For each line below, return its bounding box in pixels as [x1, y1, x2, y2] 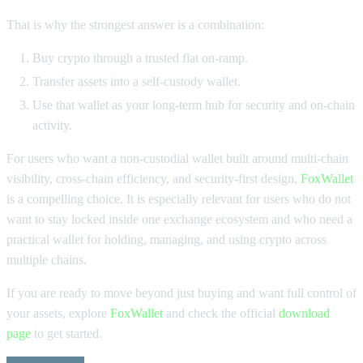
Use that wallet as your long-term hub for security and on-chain [32, 98, 355, 113]
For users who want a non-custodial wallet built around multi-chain [6, 152, 348, 166]
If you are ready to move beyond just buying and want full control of [6, 286, 357, 301]
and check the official [163, 306, 279, 321]
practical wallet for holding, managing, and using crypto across [6, 233, 327, 247]
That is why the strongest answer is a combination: [6, 18, 264, 32]
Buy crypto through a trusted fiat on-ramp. [32, 51, 248, 66]
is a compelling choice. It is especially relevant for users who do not [6, 192, 351, 207]
